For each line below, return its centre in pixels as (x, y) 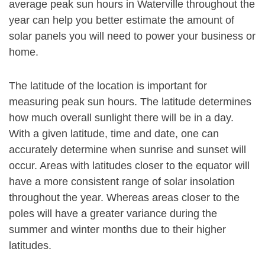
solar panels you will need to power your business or (132, 36)
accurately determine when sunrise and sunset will (127, 150)
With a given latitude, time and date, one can (114, 134)
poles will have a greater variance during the (113, 214)
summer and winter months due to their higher (117, 230)
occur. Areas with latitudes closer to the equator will (129, 166)
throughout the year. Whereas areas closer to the (124, 198)
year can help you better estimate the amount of (122, 20)
